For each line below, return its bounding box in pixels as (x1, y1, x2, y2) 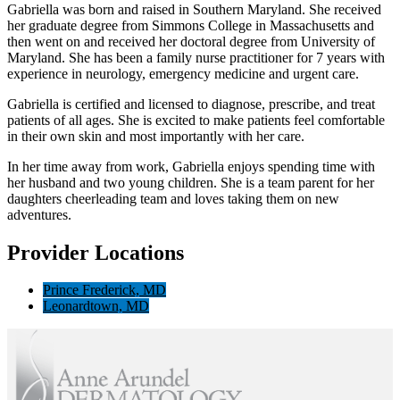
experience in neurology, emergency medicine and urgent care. (7, 65, 359, 81)
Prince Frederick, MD (43, 282, 166, 298)
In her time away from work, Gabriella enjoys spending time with (7, 158, 375, 174)
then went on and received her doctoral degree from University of (7, 33, 375, 49)
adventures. (7, 206, 71, 222)
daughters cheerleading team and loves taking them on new (7, 190, 339, 206)
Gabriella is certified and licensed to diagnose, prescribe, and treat (7, 96, 375, 112)
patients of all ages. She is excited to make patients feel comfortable (7, 112, 385, 128)
